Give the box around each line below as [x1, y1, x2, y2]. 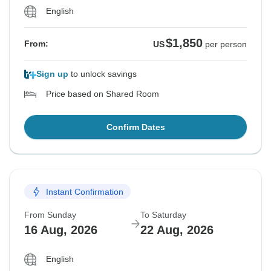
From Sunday [24, 210, 76, 220]
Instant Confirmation [46, 186, 123, 197]
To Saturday [140, 210, 186, 220]
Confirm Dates [106, 122, 165, 132]
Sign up [36, 69, 68, 79]
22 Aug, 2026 [140, 223, 214, 237]
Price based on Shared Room [46, 89, 159, 99]
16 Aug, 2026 [24, 223, 97, 237]
